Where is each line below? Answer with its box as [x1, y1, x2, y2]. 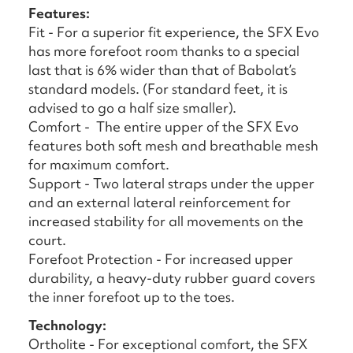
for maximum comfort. [28, 154, 169, 173]
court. [28, 230, 66, 249]
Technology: [28, 315, 106, 334]
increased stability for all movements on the [28, 211, 303, 230]
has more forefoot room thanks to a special [28, 41, 299, 60]
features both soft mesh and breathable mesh [28, 136, 318, 154]
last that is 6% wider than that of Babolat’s [28, 60, 296, 79]
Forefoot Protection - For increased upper [28, 249, 293, 268]
